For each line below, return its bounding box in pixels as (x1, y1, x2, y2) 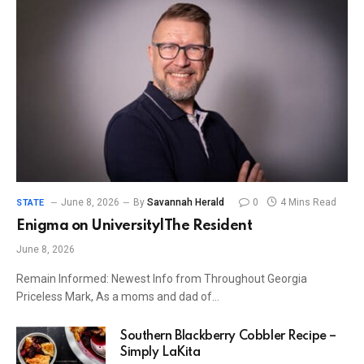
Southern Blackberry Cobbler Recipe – (120, 330, 336, 344)
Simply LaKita (120, 346, 201, 360)
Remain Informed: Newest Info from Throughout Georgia (16, 272, 307, 286)
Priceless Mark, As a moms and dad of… (16, 290, 219, 304)
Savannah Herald (146, 197, 224, 209)
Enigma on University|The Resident (16, 219, 253, 234)
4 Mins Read (279, 197, 336, 209)
